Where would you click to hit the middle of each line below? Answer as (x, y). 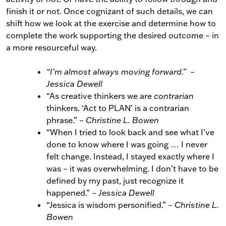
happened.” (69, 193)
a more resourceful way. (51, 47)
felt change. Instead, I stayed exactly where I (130, 156)
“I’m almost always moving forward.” (116, 72)
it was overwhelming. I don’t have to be (143, 168)
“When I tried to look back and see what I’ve (130, 132)
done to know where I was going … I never (127, 144)
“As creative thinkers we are (100, 96)
